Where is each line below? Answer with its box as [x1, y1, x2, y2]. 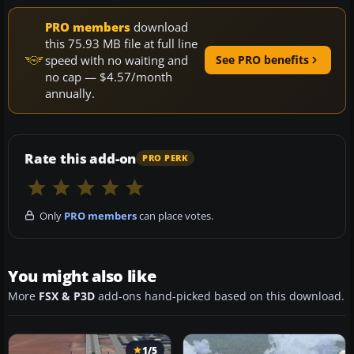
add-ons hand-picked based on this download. [95, 288, 345, 303]
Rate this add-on [24, 149, 137, 168]
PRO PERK [142, 153, 189, 164]
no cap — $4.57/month [45, 68, 172, 85]
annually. [45, 85, 95, 101]
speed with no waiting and [45, 51, 188, 68]
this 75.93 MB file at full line [45, 35, 198, 51]
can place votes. [137, 208, 213, 223]
